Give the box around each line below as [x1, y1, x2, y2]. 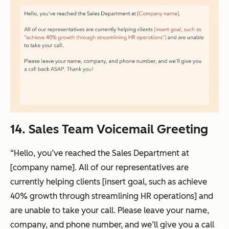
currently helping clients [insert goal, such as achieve [10, 176, 207, 187]
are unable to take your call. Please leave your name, [10, 205, 209, 215]
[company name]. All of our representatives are [10, 162, 189, 172]
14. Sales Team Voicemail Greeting [10, 121, 208, 136]
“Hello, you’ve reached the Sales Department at [10, 148, 189, 158]
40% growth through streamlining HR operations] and [10, 191, 213, 201]
